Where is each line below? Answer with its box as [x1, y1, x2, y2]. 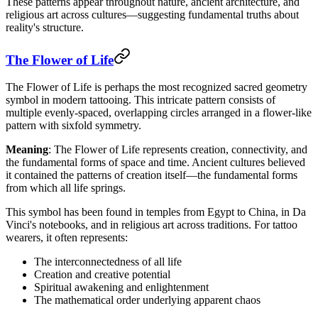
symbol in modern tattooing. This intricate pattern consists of [6, 94, 275, 106]
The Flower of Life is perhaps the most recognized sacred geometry [6, 81, 307, 94]
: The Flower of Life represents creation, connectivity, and [48, 143, 307, 156]
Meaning [6, 143, 48, 156]
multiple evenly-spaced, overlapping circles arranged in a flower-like [6, 106, 312, 119]
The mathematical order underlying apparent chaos [34, 294, 261, 307]
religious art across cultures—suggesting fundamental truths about [6, 8, 299, 21]
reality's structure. [6, 21, 84, 33]
